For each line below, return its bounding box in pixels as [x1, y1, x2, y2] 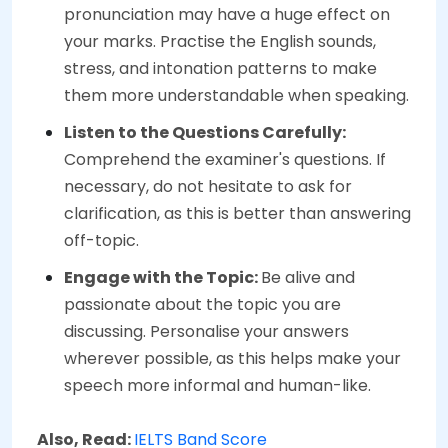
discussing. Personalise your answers [64, 320, 349, 344]
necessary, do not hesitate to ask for [64, 175, 352, 199]
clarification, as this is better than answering [64, 202, 411, 226]
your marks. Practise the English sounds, [64, 30, 376, 54]
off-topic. [64, 229, 139, 253]
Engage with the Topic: [64, 266, 261, 290]
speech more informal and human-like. [64, 374, 371, 398]
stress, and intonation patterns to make [64, 57, 377, 81]
